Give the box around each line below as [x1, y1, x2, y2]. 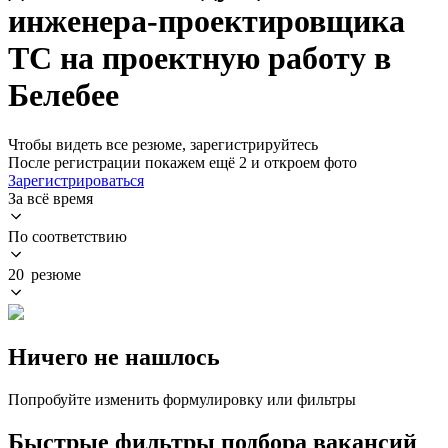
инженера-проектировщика [8, 3, 405, 40]
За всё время [8, 189, 93, 207]
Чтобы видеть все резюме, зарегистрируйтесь [8, 135, 318, 153]
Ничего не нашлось [8, 343, 220, 370]
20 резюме [8, 265, 81, 283]
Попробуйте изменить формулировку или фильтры [8, 390, 356, 408]
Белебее [8, 77, 119, 114]
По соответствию [8, 227, 127, 245]
